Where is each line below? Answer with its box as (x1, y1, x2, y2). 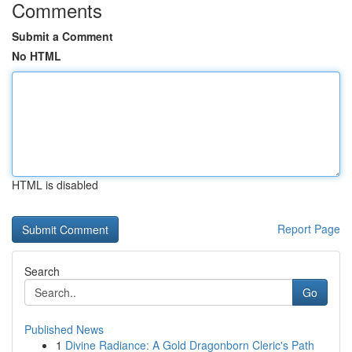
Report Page (277, 221, 340, 236)
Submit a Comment (12, 28, 113, 44)
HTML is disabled (12, 177, 98, 192)
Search (24, 263, 60, 279)
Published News (24, 321, 104, 337)
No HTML (12, 48, 61, 64)
